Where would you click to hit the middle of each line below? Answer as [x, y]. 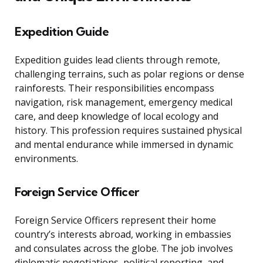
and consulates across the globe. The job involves [124, 249]
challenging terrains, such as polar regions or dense [129, 74]
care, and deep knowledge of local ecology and [117, 117]
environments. [46, 159]
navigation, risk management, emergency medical [124, 102]
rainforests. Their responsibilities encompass [114, 88]
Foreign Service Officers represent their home [115, 220]
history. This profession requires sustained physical [128, 131]
